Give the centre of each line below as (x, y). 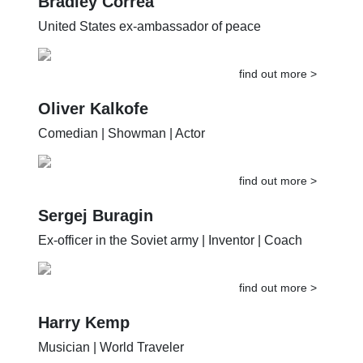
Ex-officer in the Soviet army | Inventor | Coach (171, 256)
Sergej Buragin (96, 231)
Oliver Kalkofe (94, 124)
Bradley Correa (96, 17)
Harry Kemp (84, 338)
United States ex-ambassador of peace (150, 42)
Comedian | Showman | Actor (122, 149)
